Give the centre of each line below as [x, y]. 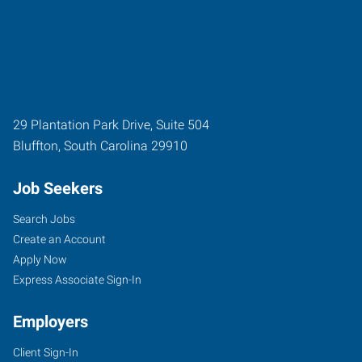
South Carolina [106, 145]
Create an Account [59, 239]
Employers [51, 321]
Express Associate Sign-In [77, 279]
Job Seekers [58, 188]
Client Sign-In [46, 352]
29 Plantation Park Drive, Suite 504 [111, 124]
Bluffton [36, 145]
